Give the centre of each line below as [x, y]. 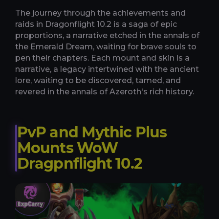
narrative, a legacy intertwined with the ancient [107, 69]
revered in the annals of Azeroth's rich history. [105, 91]
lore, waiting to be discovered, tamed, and [98, 80]
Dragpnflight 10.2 [80, 163]
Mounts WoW [67, 148]
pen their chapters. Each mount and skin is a [102, 58]
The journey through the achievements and [100, 13]
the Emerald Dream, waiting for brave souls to [106, 46]
